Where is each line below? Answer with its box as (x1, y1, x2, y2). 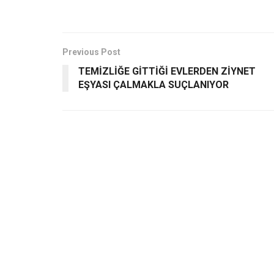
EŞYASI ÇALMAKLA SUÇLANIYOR (78, 78, 229, 91)
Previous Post (62, 46, 120, 57)
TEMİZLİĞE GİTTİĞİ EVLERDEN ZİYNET (78, 65, 256, 77)
